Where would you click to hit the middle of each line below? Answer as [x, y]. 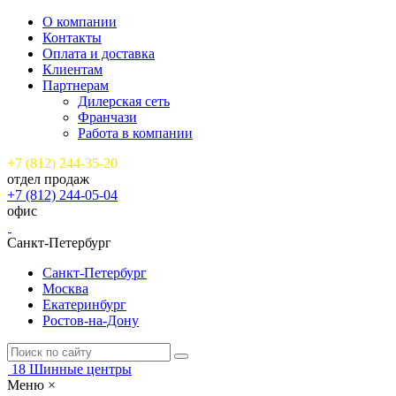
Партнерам [76, 85]
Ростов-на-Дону [91, 320]
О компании [80, 22]
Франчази [107, 117]
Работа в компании [135, 133]
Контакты [72, 38]
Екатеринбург [84, 305]
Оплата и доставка [99, 53]
